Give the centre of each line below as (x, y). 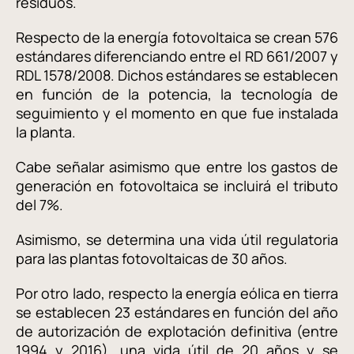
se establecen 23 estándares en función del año (177, 312)
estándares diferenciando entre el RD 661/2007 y (177, 56)
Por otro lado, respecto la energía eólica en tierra (177, 293)
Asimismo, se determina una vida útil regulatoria (177, 239)
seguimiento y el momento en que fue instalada (177, 113)
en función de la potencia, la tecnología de (177, 94)
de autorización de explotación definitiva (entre (177, 331)
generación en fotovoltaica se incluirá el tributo (177, 186)
